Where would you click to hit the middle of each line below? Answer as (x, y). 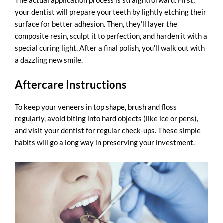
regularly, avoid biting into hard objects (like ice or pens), (107, 119)
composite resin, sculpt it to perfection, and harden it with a (111, 36)
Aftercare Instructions (71, 85)
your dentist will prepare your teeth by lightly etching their (111, 12)
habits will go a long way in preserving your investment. (105, 143)
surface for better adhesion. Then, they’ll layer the (96, 24)
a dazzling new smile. (49, 60)
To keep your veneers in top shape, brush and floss (96, 107)
